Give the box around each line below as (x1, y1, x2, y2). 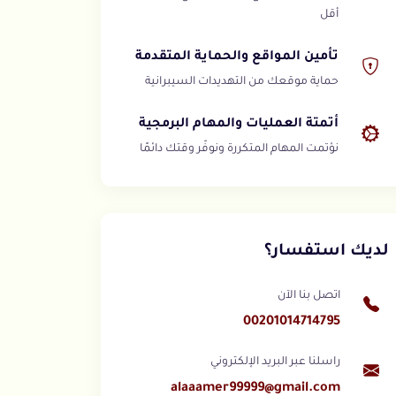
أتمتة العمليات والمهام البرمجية (139, 118, 339, 132)
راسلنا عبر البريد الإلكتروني (210, 356, 340, 369)
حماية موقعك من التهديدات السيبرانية (145, 76, 339, 88)
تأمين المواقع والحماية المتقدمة (135, 50, 339, 65)
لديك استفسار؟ (264, 243, 389, 261)
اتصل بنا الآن (278, 290, 340, 302)
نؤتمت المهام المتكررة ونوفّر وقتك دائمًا (140, 143, 339, 156)
